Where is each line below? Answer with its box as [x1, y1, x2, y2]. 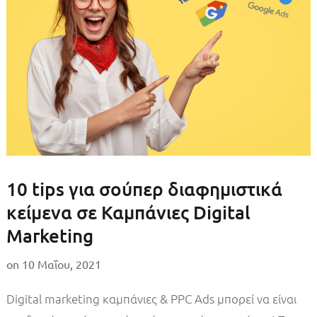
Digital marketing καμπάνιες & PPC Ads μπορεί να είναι [6, 290, 296, 306]
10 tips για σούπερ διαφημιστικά [6, 176, 282, 200]
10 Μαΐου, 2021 [21, 256, 101, 271]
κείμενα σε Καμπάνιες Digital [6, 200, 250, 224]
